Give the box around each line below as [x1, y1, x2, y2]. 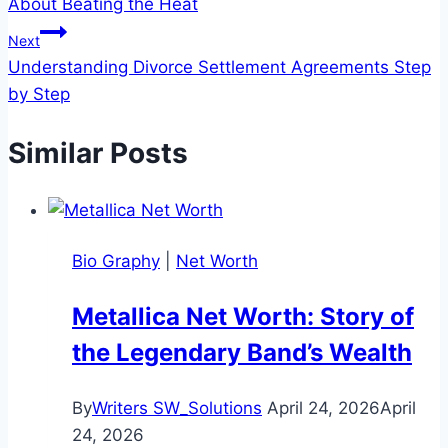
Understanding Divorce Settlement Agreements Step [8, 57, 431, 78]
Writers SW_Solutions [92, 397, 262, 418]
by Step [8, 84, 70, 105]
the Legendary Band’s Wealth [72, 337, 412, 367]
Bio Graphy [72, 250, 160, 271]
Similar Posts [8, 135, 188, 170]
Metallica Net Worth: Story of [72, 301, 414, 331]
